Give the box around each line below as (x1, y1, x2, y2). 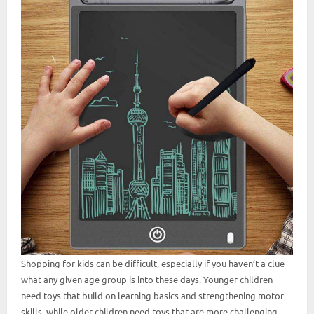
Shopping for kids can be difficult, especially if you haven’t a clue (21, 257, 285, 269)
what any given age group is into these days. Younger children (21, 273, 273, 285)
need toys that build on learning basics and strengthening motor (21, 289, 284, 301)
